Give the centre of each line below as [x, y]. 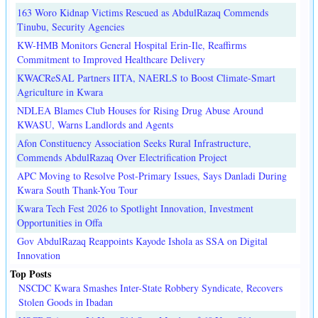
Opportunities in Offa [60, 222]
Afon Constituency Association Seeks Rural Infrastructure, [134, 143]
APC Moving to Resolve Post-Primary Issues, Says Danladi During [152, 175]
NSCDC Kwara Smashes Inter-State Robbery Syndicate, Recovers [150, 287]
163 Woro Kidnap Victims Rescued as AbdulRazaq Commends [143, 12]
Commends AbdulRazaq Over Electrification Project [122, 157]
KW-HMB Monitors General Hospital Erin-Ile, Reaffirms [132, 45]
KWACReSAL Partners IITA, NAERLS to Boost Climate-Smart [146, 77]
